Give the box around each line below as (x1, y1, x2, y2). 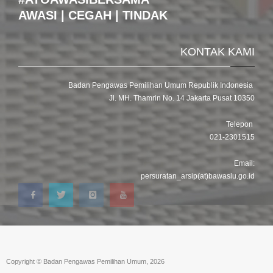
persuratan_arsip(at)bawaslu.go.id (141, 172, 255, 181)
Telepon (226, 120, 255, 129)
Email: (234, 159, 255, 168)
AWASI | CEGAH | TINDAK (18, 9, 168, 23)
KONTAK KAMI (180, 46, 255, 58)
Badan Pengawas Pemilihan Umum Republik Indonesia (68, 81, 255, 90)
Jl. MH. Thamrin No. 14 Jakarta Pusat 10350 (109, 94, 255, 103)
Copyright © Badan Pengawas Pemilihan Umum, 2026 (6, 258, 165, 266)
